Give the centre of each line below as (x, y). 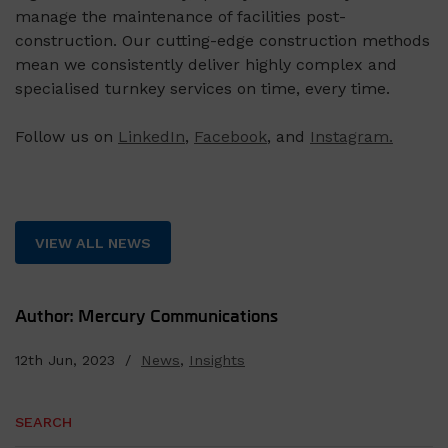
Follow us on (66, 137)
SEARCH (43, 422)
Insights (217, 360)
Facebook (230, 137)
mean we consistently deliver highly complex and (206, 65)
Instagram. (351, 137)
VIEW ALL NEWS (93, 242)
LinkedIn (151, 137)
